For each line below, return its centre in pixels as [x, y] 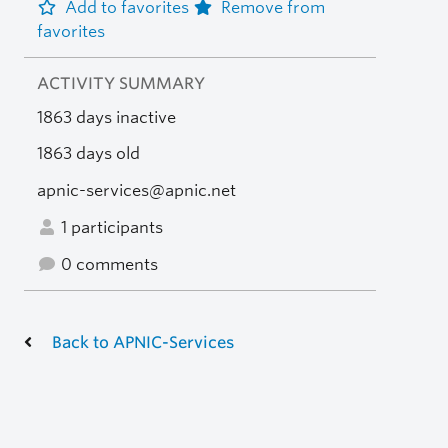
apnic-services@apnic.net [136, 191]
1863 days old [88, 154]
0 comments [107, 264]
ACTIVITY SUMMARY [120, 83]
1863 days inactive [106, 117]
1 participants [109, 227]
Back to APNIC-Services [143, 342]
